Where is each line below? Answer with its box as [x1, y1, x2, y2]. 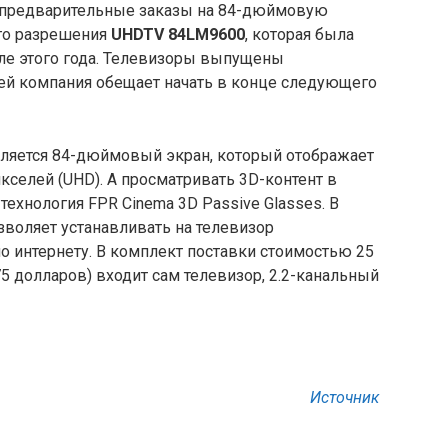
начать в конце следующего [164, 72, 377, 92]
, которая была [245, 24, 354, 44]
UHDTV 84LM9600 [111, 24, 245, 44]
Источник [310, 387, 379, 407]
